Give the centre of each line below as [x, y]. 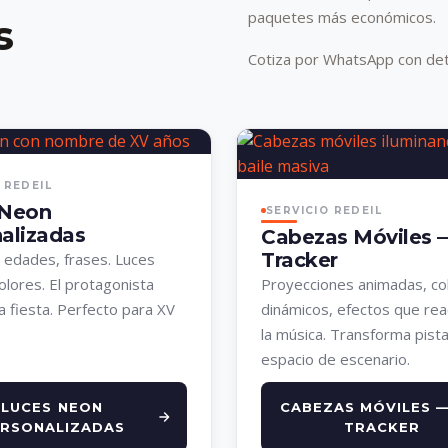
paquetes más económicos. [342, 16]
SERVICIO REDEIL [324, 210]
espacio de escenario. [335, 359]
